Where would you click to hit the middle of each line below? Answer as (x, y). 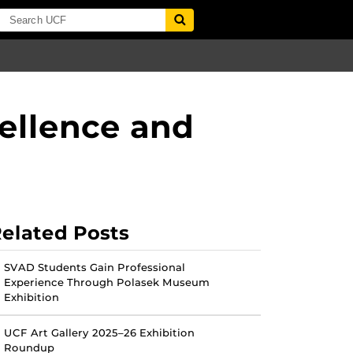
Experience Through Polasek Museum (107, 283)
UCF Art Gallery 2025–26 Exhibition (99, 333)
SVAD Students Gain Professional (95, 268)
